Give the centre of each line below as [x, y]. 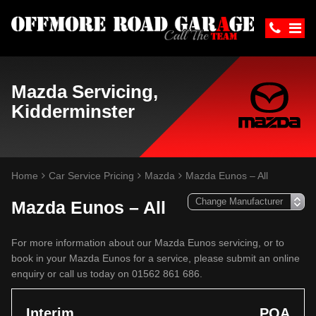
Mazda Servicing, [85, 92]
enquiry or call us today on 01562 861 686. [107, 274]
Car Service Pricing [91, 176]
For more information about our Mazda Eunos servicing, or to [148, 243]
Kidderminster [73, 111]
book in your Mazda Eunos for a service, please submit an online [156, 258]
